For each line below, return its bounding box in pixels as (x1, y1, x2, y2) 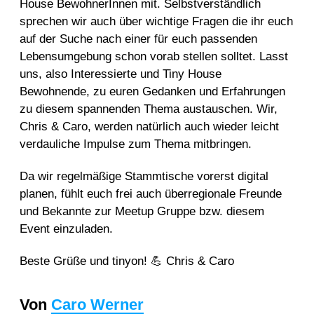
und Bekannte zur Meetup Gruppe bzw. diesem (20, 205, 264, 219)
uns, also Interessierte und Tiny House (20, 67, 221, 81)
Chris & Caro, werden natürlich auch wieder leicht (20, 119, 279, 133)
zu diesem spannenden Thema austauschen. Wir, (20, 102, 278, 116)
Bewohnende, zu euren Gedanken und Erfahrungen (20, 84, 285, 98)
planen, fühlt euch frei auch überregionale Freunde (20, 187, 282, 201)
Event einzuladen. (20, 222, 113, 236)
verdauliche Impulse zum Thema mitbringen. (20, 137, 252, 151)
